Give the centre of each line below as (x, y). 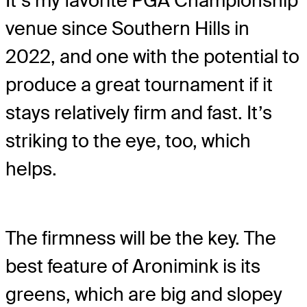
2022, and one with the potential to (152, 57)
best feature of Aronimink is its (133, 266)
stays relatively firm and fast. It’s (139, 113)
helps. (31, 169)
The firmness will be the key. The (141, 238)
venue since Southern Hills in (127, 29)
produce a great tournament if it (139, 85)
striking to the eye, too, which (128, 141)
